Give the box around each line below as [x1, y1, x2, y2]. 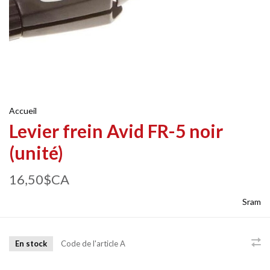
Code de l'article [61, 239, 118, 249]
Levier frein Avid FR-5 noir [9, 120, 223, 142]
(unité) [9, 142, 63, 163]
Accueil [9, 105, 37, 116]
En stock [15, 239, 47, 248]
